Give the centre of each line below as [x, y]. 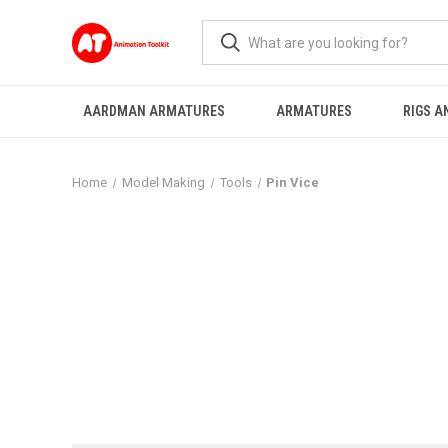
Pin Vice [293, 182]
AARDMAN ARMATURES [153, 111]
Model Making [163, 182]
